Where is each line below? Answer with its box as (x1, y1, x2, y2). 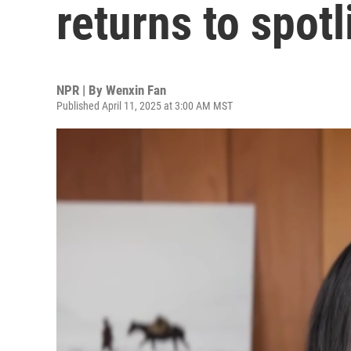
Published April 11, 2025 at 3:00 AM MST (56, 100, 233, 112)
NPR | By (56, 82, 106, 98)
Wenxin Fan (106, 82, 166, 98)
